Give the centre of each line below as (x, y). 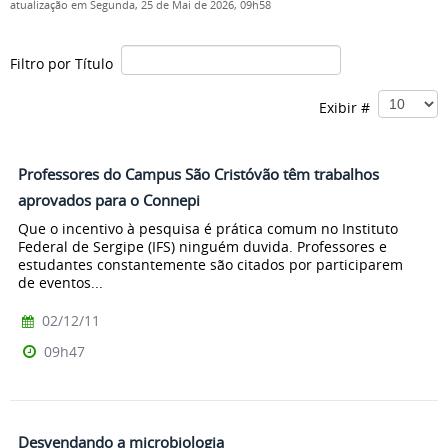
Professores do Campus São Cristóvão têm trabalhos (198, 174)
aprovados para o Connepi (109, 200)
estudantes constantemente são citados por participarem (210, 264)
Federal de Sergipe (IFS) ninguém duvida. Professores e (202, 246)
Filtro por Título (65, 63)
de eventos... (60, 282)
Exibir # (348, 107)
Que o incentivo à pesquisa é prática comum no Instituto (208, 228)
